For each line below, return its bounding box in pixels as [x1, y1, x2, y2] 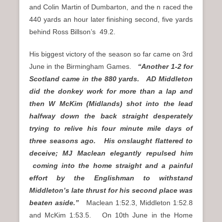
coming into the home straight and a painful [29, 161, 193, 169]
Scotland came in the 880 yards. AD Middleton [29, 74, 193, 83]
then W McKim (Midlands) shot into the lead [29, 99, 193, 108]
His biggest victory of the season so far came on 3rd [29, 50, 193, 58]
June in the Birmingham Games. [29, 62, 138, 70]
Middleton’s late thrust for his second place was [29, 186, 193, 194]
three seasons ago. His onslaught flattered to [29, 136, 193, 145]
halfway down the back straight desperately [29, 111, 193, 120]
